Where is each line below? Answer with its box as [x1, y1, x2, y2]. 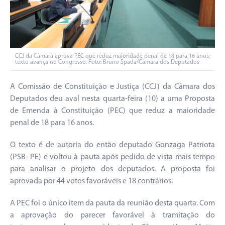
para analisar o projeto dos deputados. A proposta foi [10, 165, 215, 173]
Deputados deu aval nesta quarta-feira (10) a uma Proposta [10, 94, 215, 103]
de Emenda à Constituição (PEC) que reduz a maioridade [10, 106, 215, 115]
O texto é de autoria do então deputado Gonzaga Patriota [10, 141, 215, 149]
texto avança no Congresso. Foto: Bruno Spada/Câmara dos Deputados [15, 59, 199, 65]
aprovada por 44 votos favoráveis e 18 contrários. [10, 177, 173, 185]
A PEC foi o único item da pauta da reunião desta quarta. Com [10, 199, 215, 207]
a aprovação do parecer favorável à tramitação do [10, 211, 215, 219]
